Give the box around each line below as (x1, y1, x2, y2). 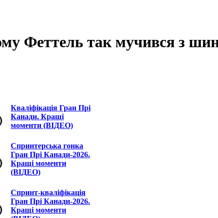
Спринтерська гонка (11, 141, 83, 150)
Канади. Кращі (11, 112, 64, 121)
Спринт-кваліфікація (11, 188, 86, 197)
